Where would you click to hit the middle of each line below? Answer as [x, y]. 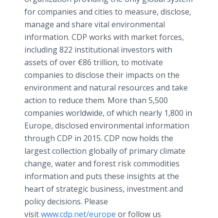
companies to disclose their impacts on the [102, 75]
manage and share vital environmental [95, 24]
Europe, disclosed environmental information [107, 126]
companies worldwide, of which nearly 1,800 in [108, 113]
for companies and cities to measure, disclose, [108, 12]
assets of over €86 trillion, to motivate [94, 62]
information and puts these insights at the [102, 176]
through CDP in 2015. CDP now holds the [99, 138]
